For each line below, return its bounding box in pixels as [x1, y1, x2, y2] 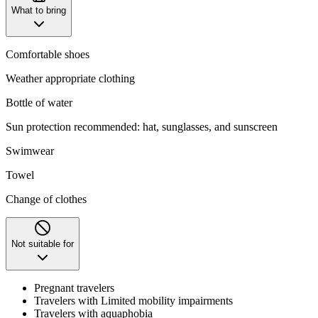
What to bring [11, 4, 66, 16]
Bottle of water [6, 96, 72, 109]
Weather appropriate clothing [6, 72, 135, 84]
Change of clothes [6, 192, 87, 205]
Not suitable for [11, 238, 74, 249]
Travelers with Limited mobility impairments [34, 294, 233, 307]
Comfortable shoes [6, 48, 89, 60]
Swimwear [6, 144, 54, 157]
